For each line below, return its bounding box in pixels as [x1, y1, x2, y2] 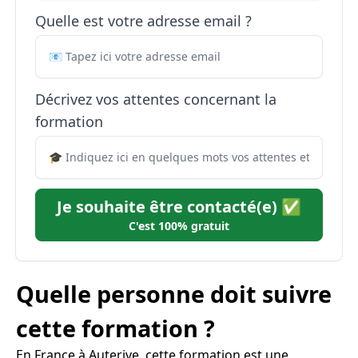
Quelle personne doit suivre [16, 278, 332, 309]
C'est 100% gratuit [129, 218, 229, 233]
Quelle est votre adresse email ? [35, 11, 252, 30]
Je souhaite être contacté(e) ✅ [57, 196, 301, 217]
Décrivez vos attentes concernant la [35, 89, 276, 109]
